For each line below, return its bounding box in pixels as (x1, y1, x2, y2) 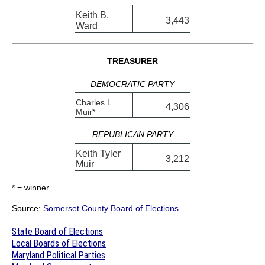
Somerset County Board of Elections (43, 203, 179, 213)
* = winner (12, 183, 49, 192)
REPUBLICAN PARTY (92, 130, 173, 139)
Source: (12, 203, 43, 213)
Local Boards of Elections (12, 237, 106, 249)
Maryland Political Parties (12, 249, 105, 261)
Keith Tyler (76, 148, 121, 159)
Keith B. (76, 9, 109, 20)
